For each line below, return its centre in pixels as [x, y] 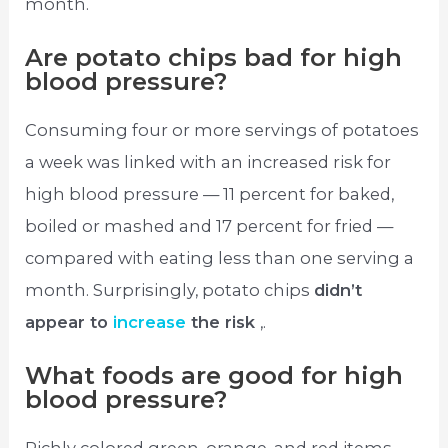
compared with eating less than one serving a [220, 257]
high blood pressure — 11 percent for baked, [210, 193]
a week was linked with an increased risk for [208, 161]
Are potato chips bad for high [214, 57]
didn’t [338, 289]
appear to [69, 321]
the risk [226, 321]
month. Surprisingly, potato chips [170, 289]
